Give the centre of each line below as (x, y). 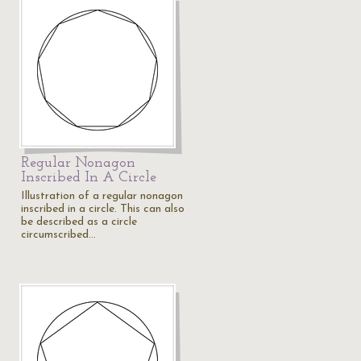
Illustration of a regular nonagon (102, 196)
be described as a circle (79, 222)
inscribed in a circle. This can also (103, 209)
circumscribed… (58, 235)
